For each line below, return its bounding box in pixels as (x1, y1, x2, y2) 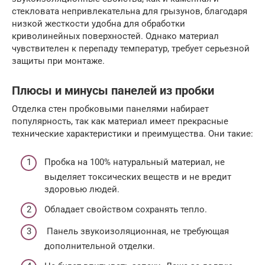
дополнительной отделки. (44, 241, 155, 251)
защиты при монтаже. (12, 55, 105, 66)
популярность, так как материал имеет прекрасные (12, 115, 228, 127)
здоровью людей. (44, 184, 119, 195)
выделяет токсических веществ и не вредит (44, 172, 231, 182)
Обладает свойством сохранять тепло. (44, 203, 207, 215)
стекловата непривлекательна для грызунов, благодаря (12, 5, 247, 17)
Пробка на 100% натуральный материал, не (44, 157, 225, 167)
